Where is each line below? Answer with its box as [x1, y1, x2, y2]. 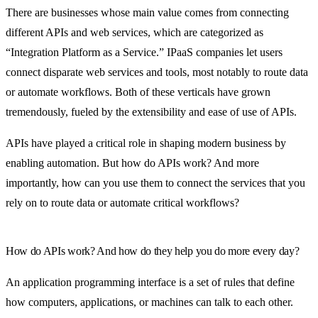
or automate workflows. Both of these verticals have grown [6, 85, 270, 98]
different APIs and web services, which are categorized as [6, 26, 263, 38]
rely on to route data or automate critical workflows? [6, 196, 239, 209]
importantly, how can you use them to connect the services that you [6, 176, 305, 189]
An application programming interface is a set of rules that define [6, 275, 295, 288]
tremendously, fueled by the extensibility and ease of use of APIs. [6, 105, 297, 118]
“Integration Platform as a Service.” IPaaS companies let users [6, 45, 283, 58]
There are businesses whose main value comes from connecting [6, 6, 289, 18]
